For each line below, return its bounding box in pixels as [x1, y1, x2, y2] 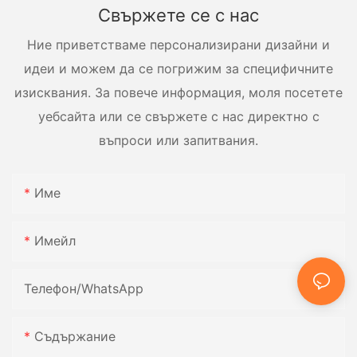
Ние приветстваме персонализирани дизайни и [27, 36, 330, 53]
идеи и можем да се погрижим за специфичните [24, 60, 333, 76]
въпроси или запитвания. [99, 131, 258, 148]
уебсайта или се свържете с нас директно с [37, 108, 320, 124]
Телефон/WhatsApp [24, 280, 143, 297]
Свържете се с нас [98, 5, 259, 26]
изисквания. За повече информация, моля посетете [14, 84, 343, 100]
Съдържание [34, 328, 116, 345]
